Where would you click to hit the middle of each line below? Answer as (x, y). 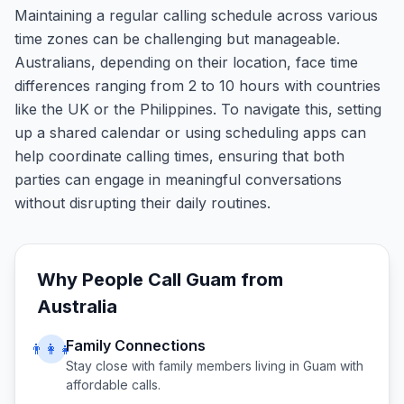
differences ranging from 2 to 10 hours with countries (197, 86)
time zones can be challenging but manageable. (177, 39)
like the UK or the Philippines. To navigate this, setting (198, 109)
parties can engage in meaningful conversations (178, 179)
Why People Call (111, 280)
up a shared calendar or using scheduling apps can (190, 133)
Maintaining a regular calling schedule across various (196, 15)
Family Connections (136, 345)
